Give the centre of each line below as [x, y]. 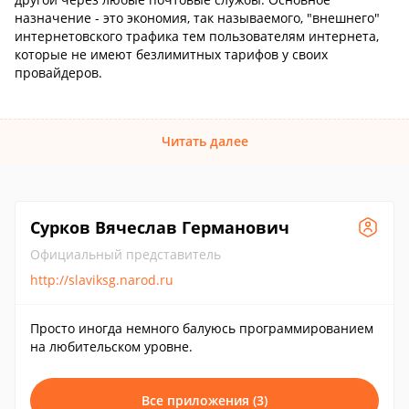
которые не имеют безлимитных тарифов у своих [171, 54]
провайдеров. [58, 73]
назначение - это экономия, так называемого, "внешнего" [197, 18]
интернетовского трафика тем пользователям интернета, [197, 36]
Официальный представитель [126, 254]
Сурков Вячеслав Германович [160, 227]
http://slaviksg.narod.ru [102, 280]
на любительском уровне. [111, 346]
